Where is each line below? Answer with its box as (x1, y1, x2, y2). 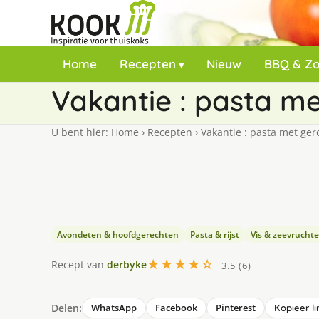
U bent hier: (51, 125, 111, 139)
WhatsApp (91, 301, 137, 314)
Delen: (51, 300, 82, 315)
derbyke (107, 257, 147, 271)
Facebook (155, 301, 197, 314)
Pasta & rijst (190, 229, 239, 241)
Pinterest (216, 301, 256, 314)
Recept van (51, 257, 107, 271)
